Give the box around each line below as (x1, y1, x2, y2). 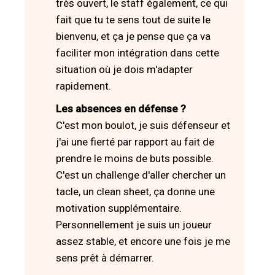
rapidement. (56, 79, 111, 92)
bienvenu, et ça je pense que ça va (56, 29, 211, 42)
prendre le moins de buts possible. (56, 152, 214, 165)
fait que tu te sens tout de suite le (56, 13, 211, 26)
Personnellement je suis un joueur (56, 218, 212, 231)
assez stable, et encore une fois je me (56, 234, 230, 247)
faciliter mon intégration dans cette (56, 46, 219, 59)
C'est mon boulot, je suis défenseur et (56, 118, 230, 131)
